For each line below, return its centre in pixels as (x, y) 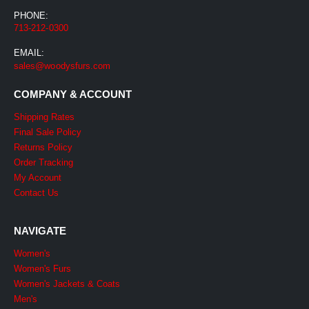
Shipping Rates (44, 117)
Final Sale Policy (48, 132)
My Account (38, 177)
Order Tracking (43, 162)
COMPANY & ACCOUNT (73, 94)
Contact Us (36, 192)
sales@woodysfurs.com (62, 66)
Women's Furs (42, 268)
